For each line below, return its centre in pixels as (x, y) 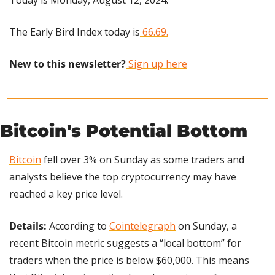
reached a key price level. (66, 194)
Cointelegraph (142, 226)
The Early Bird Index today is (75, 32)
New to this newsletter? (68, 64)
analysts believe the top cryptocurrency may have (123, 177)
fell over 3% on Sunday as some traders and (143, 160)
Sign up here (157, 64)
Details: (29, 226)
